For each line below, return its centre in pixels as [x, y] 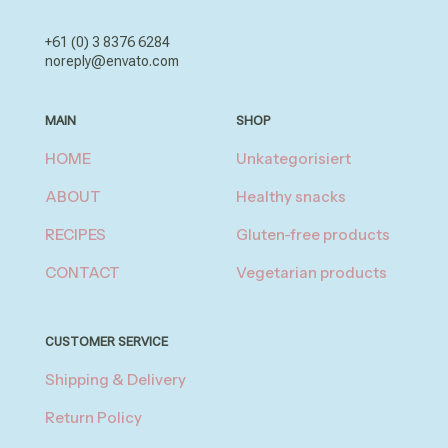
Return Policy [93, 417]
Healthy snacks [291, 196]
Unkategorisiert [293, 158]
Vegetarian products [311, 272]
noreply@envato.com [112, 61]
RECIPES [75, 234]
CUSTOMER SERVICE [106, 341]
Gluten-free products [313, 234]
